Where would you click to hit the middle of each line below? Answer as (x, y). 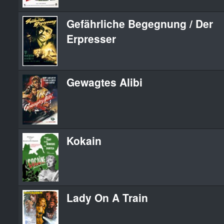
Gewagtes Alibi (104, 82)
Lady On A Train (107, 197)
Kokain (84, 140)
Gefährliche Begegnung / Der (140, 23)
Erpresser (91, 38)
